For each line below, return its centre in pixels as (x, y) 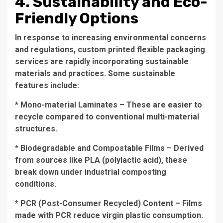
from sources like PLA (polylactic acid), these (101, 160)
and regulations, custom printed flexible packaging (110, 50)
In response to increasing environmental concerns (111, 38)
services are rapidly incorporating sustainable (102, 61)
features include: (47, 85)
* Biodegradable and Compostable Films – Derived (109, 148)
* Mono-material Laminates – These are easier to (109, 105)
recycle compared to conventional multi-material (107, 117)
